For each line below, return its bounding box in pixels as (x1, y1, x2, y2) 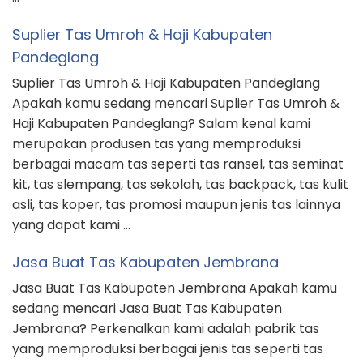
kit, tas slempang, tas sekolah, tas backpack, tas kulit (12, 175, 348, 194)
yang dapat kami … (12, 216, 130, 235)
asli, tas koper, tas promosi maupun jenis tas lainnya (12, 195, 340, 215)
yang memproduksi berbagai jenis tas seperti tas (12, 340, 323, 359)
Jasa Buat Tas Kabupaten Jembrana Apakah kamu (12, 279, 337, 298)
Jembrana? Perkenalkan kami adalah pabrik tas (12, 319, 319, 339)
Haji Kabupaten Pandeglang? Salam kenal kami (12, 114, 310, 134)
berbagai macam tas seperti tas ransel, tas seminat (12, 155, 344, 174)
